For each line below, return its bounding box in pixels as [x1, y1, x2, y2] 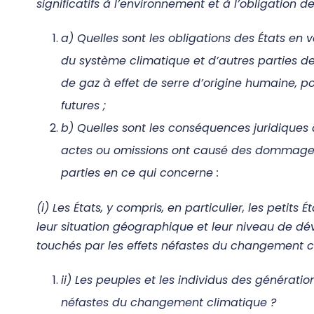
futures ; [61, 97, 106, 114]
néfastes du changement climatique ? [61, 294, 276, 310]
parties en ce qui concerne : [61, 164, 219, 181]
